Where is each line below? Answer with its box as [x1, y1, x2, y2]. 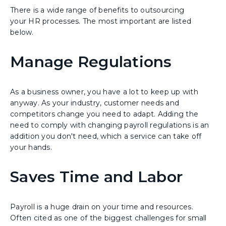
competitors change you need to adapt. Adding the [10, 109, 198, 119]
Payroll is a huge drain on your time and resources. [10, 202, 193, 211]
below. [10, 27, 36, 37]
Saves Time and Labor [10, 167, 183, 186]
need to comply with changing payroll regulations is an [10, 120, 209, 130]
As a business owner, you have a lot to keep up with [10, 87, 198, 96]
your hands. [10, 142, 54, 152]
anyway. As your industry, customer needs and [10, 98, 179, 107]
